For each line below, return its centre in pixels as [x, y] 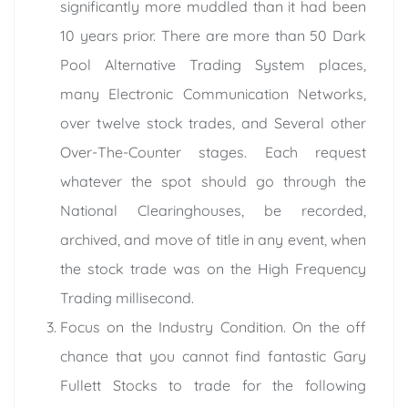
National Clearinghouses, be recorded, [213, 210]
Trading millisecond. [127, 297]
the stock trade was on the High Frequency [213, 268]
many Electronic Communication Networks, [213, 93]
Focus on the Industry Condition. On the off [213, 326]
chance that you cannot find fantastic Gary [213, 356]
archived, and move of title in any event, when [213, 239]
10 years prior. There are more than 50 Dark [213, 35]
